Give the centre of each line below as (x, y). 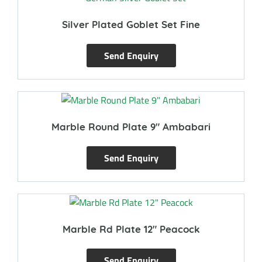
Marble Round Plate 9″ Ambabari (131, 126)
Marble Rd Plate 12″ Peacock (131, 229)
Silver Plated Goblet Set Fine (131, 24)
